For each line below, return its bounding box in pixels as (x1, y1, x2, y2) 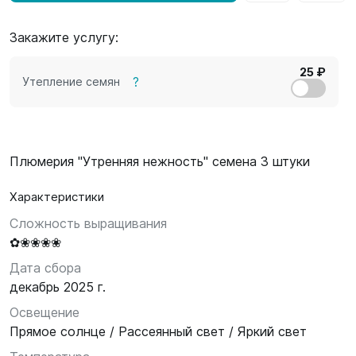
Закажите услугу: (10, 29, 118, 45)
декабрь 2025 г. (10, 279, 106, 295)
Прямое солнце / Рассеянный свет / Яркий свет (10, 323, 307, 339)
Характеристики (10, 189, 104, 204)
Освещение (10, 304, 79, 320)
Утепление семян (22, 75, 120, 88)
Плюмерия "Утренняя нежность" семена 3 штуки (10, 153, 310, 169)
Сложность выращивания (10, 215, 167, 231)
